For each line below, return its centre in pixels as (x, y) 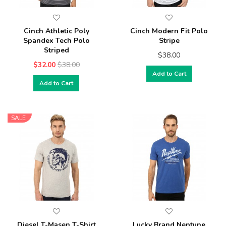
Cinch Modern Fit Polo (169, 31)
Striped (56, 50)
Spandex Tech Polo (56, 41)
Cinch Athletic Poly (56, 31)
